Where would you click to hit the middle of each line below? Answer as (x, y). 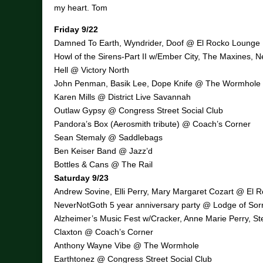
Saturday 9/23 (81, 178)
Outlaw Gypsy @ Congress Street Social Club (139, 111)
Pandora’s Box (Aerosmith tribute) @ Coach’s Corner (152, 124)
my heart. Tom (81, 8)
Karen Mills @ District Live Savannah (122, 97)
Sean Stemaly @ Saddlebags (108, 138)
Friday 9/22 (76, 30)
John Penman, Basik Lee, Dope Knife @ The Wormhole (157, 84)
